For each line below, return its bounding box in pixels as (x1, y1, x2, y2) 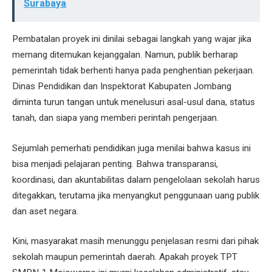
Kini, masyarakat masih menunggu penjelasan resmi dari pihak (12, 236, 259, 247)
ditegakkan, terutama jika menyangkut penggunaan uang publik (12, 189, 259, 201)
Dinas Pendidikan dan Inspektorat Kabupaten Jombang (12, 80, 231, 92)
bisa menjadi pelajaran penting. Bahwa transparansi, (12, 158, 218, 169)
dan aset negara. (12, 205, 78, 217)
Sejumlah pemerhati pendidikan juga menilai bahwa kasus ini (12, 142, 251, 154)
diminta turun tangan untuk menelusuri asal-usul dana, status (12, 96, 255, 107)
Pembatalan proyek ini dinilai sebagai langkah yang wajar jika (12, 33, 251, 44)
